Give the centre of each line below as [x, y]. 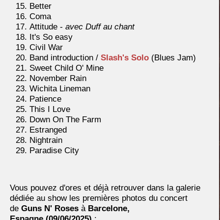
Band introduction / [65, 58]
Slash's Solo [125, 58]
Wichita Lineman [60, 89]
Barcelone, [109, 209]
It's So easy [51, 37]
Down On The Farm [65, 120]
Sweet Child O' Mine [67, 68]
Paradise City [54, 151]
